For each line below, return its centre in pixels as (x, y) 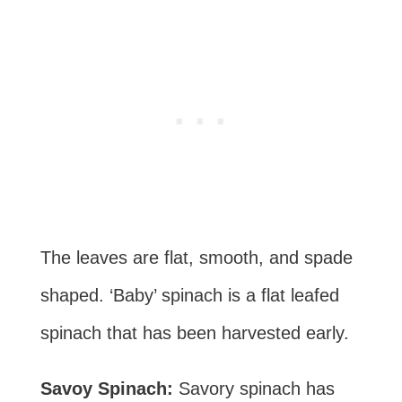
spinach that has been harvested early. (194, 332)
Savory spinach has (256, 388)
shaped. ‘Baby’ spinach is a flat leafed (189, 295)
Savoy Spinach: (109, 388)
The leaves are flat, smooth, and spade (196, 257)
